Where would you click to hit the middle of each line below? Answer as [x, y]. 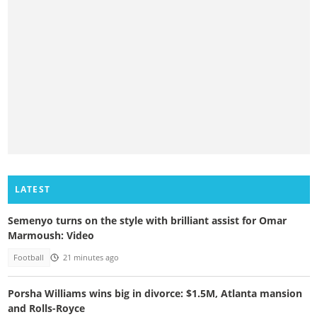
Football [29, 257]
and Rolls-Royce [46, 309]
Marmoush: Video [51, 235]
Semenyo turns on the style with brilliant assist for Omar [147, 220]
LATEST [33, 189]
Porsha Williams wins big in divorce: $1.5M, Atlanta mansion [155, 294]
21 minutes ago [91, 257]
